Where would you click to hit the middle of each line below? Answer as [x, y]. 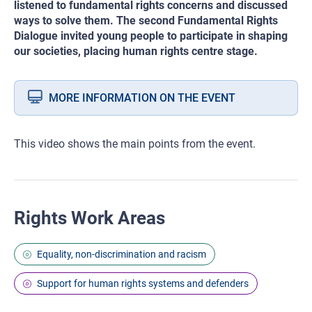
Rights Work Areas [89, 218]
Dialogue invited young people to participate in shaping [151, 36]
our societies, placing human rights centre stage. [136, 51]
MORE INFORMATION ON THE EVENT [142, 97]
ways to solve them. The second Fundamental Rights [146, 20]
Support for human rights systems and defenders [143, 283]
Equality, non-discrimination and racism [122, 254]
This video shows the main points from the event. [135, 143]
